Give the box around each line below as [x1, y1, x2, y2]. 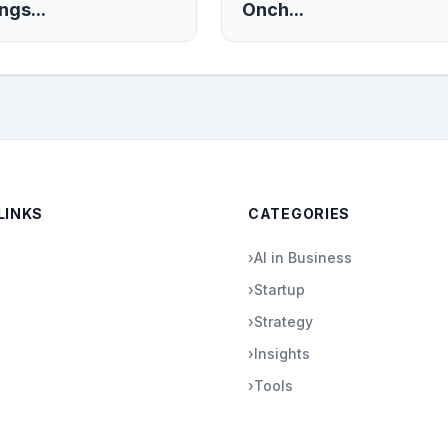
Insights [254, 345, 310, 362]
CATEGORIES [248, 205, 350, 222]
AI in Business [254, 249, 352, 266]
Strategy [254, 313, 313, 330]
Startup [254, 281, 305, 298]
